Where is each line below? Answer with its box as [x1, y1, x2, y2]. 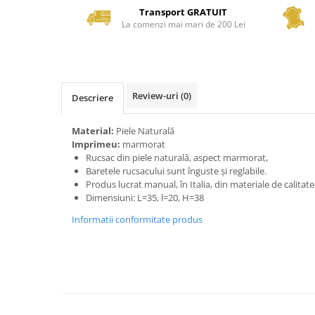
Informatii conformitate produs [72, 213, 202, 226]
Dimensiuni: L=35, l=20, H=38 [86, 191, 204, 204]
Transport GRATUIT [139, 6, 228, 18]
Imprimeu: [72, 138, 122, 150]
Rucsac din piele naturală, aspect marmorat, [86, 151, 268, 164]
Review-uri [132, 89, 181, 102]
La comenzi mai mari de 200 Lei [121, 18, 245, 30]
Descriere [72, 91, 113, 104]
